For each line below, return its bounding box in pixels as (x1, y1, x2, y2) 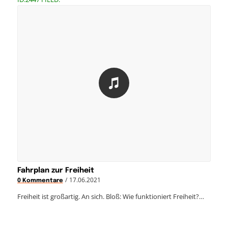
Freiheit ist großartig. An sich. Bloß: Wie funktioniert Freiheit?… (17, 191, 204, 201)
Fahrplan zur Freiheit (17, 166, 94, 174)
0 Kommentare (17, 177, 63, 184)
